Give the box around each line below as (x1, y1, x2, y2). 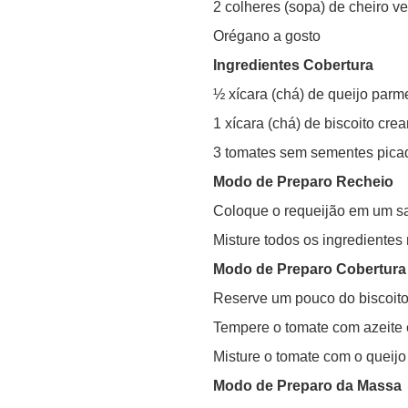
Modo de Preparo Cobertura (213, 260, 406, 277)
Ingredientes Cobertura (213, 56, 373, 73)
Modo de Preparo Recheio (213, 173, 393, 189)
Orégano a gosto (213, 27, 321, 44)
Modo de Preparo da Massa (213, 377, 402, 393)
